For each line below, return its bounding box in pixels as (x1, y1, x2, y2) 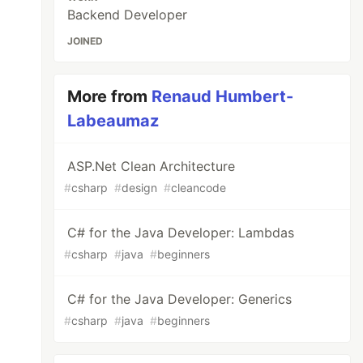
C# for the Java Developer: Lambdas (67, 224, 295, 241)
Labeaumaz (67, 111, 160, 130)
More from (67, 87, 152, 106)
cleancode (171, 181, 227, 194)
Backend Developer (67, 6, 188, 23)
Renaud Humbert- (152, 87, 294, 106)
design (122, 181, 158, 194)
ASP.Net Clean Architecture (67, 158, 236, 174)
